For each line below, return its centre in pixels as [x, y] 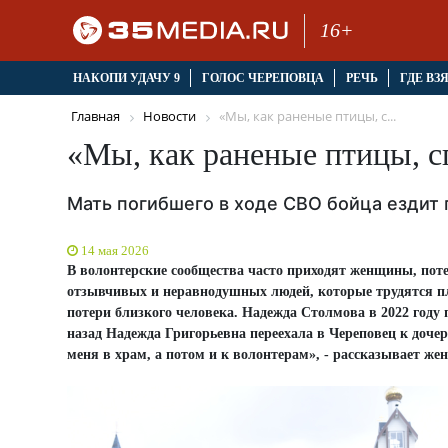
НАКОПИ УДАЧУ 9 [126, 78]
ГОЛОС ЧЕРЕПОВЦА [262, 78]
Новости [169, 116]
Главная [95, 116]
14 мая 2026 [115, 250]
